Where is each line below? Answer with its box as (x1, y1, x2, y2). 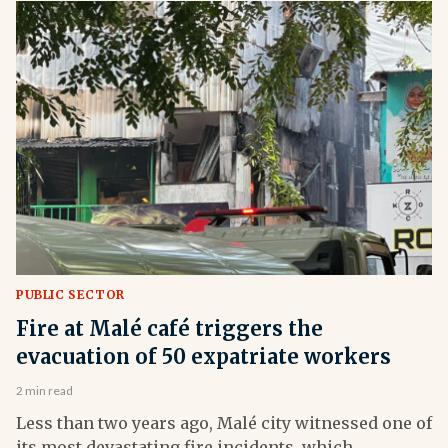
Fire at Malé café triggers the (16, 316, 323, 342)
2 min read (16, 383, 73, 399)
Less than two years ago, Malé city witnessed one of (16, 413, 432, 434)
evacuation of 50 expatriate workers (16, 344, 391, 370)
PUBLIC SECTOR (16, 287, 125, 303)
